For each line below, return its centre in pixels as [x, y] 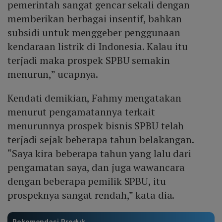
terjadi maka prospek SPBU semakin [89, 60]
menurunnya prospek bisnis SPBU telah [96, 126]
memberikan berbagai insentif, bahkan [95, 19]
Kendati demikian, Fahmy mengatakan [94, 98]
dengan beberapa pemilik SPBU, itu [87, 181]
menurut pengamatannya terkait [82, 112]
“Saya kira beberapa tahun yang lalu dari [99, 154]
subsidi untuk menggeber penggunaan [94, 33]
